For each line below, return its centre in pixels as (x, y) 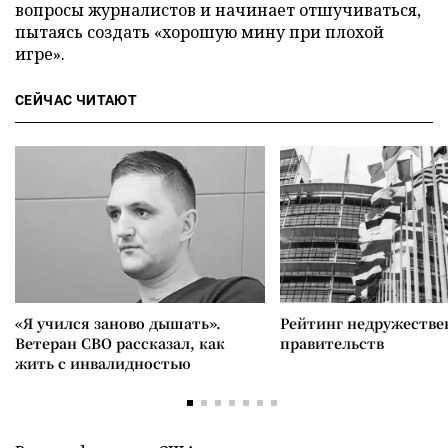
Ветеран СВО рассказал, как (120, 342)
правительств (332, 342)
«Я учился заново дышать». (118, 322)
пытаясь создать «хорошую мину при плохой (199, 31)
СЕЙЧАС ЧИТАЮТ (76, 99)
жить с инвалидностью (103, 362)
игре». (40, 53)
